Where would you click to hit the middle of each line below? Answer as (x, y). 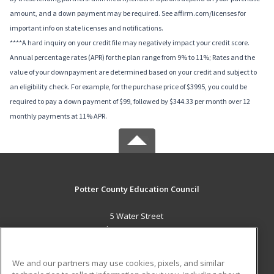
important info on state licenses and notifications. (87, 28)
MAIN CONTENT (137, 255)
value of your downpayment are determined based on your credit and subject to (133, 72)
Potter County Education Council (137, 189)
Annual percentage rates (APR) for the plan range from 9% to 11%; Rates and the (132, 57)
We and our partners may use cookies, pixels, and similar (118, 263)
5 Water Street (137, 216)
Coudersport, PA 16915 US (137, 230)
